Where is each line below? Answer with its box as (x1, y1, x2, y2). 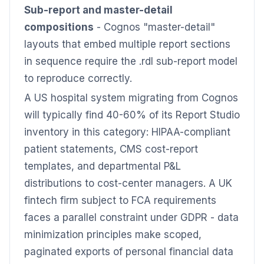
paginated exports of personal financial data (24, 246, 233, 258)
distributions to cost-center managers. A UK (24, 177, 232, 189)
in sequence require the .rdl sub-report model (24, 55, 237, 67)
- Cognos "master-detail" (94, 21, 215, 33)
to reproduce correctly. (24, 72, 132, 84)
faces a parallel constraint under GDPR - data (24, 212, 239, 223)
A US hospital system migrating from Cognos (24, 92, 238, 104)
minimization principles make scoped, (24, 229, 202, 240)
